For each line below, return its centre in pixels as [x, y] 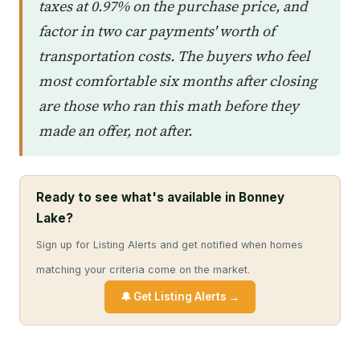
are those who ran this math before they [169, 106]
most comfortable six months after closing [178, 81]
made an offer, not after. [115, 131]
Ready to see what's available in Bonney [160, 197]
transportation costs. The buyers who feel [174, 56]
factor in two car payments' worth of [157, 31]
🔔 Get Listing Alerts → [180, 297]
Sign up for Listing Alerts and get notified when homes [170, 245]
